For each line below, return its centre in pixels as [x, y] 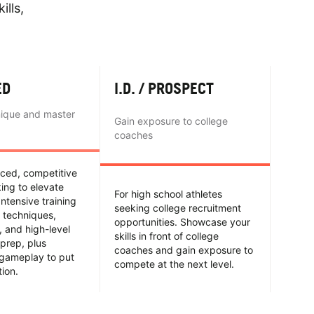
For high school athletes [168, 193]
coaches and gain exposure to [184, 250]
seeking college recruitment [178, 207]
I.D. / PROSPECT [164, 88]
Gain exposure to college [171, 121]
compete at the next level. [174, 264]
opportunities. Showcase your [182, 221]
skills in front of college [166, 235]
